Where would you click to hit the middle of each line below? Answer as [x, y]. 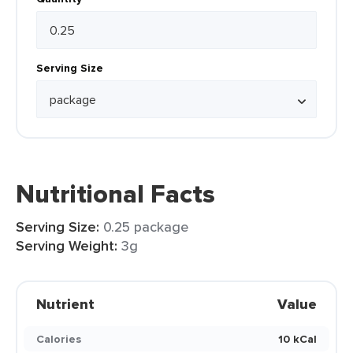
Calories [59, 339]
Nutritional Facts [115, 194]
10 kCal [297, 339]
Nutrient [65, 304]
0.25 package [146, 227]
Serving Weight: [67, 246]
